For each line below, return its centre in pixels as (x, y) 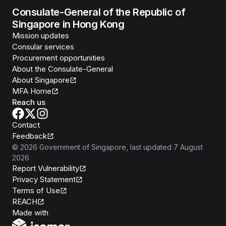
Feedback (30, 136)
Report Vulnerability (46, 168)
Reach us (29, 102)
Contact (26, 125)
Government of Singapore (83, 147)
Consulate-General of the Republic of (99, 12)
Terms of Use (36, 190)
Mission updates (41, 36)
